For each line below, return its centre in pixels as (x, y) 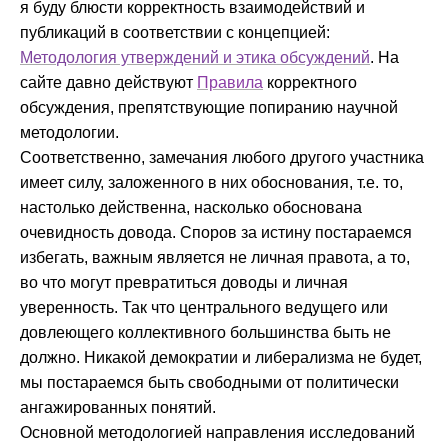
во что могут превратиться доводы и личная (184, 283)
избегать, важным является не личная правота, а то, (215, 258)
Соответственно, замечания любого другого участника (222, 158)
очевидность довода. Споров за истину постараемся (216, 233)
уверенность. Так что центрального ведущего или (204, 308)
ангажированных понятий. (118, 408)
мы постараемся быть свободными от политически (209, 383)
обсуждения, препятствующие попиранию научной (209, 108)
